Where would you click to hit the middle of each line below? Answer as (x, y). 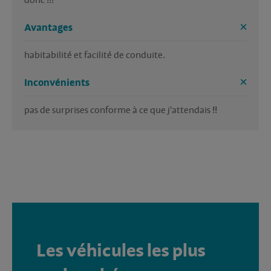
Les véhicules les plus (121, 251)
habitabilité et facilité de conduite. (95, 55)
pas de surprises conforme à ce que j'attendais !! (121, 110)
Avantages (48, 28)
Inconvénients (57, 83)
